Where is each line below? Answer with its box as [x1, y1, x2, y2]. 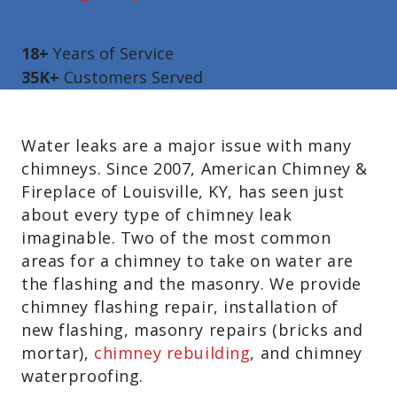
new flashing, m [21, 319, 150, 340]
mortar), [21, 342, 95, 363]
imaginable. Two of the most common [21, 227, 331, 248]
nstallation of [228, 296, 339, 317]
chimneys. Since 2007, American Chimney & [21, 158, 368, 179]
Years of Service [53, 43, 174, 64]
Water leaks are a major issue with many [21, 135, 352, 156]
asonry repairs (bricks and [149, 319, 363, 340]
